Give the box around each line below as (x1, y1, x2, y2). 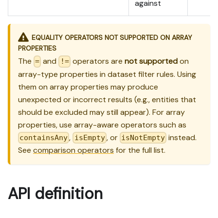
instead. (166, 132, 197, 143)
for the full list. (114, 145, 165, 155)
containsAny (19, 133, 68, 142)
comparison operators (33, 145, 114, 155)
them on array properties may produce (18, 81, 158, 92)
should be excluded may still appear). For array (18, 107, 185, 117)
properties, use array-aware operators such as (18, 119, 186, 130)
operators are (70, 56, 125, 67)
